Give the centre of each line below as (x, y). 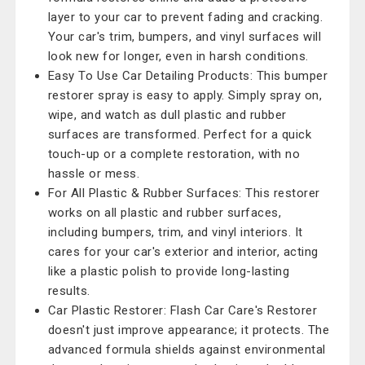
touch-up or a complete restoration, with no (174, 154)
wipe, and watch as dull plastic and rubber (167, 115)
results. (69, 291)
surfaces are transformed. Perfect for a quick (180, 134)
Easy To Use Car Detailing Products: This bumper (188, 76)
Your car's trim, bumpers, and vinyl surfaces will (185, 37)
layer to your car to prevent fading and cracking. (185, 17)
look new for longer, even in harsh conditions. (178, 56)
